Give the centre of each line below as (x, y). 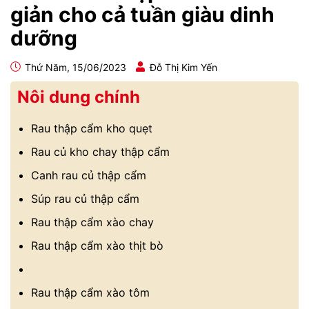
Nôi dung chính (79, 97)
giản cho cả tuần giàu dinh (142, 14)
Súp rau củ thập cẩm (85, 199)
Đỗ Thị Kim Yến (183, 67)
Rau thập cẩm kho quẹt (92, 128)
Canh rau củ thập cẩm (89, 175)
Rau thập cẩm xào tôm (90, 292)
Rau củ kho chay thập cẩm (100, 152)
